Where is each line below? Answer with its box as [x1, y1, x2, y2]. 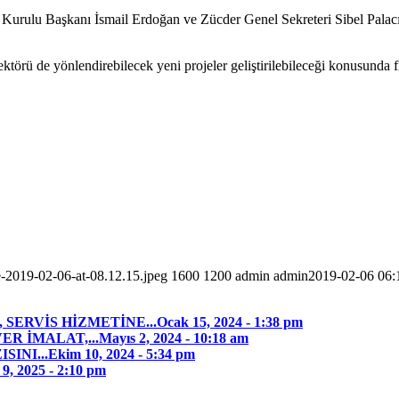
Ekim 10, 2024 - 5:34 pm [48, 346, 195, 362]
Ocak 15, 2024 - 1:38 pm [157, 314, 303, 330]
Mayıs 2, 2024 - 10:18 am [99, 330, 248, 346]
